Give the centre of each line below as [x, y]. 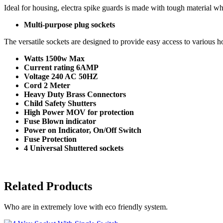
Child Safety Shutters [60, 103]
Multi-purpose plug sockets [69, 24]
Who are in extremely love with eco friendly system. [86, 207]
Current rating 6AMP [61, 67]
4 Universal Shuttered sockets [74, 148]
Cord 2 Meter [47, 85]
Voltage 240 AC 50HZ [61, 76]
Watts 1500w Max [54, 58]
